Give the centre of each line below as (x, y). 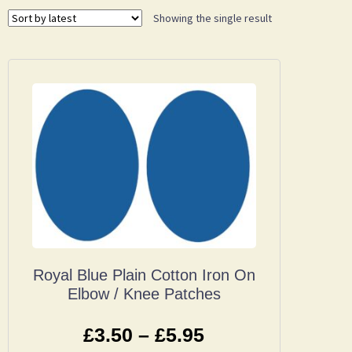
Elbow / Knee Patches (144, 294)
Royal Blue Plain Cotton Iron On (144, 275)
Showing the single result (213, 18)
